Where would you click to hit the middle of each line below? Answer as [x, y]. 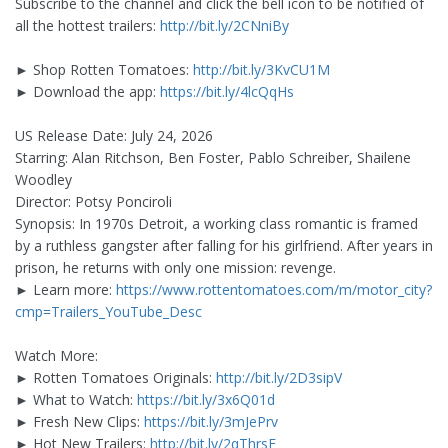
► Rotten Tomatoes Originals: [115, 378]
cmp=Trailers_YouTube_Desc [108, 312]
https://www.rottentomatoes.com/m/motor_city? [274, 290]
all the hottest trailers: [87, 26]
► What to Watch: [76, 400]
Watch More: [56, 356]
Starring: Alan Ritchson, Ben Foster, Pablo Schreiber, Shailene [213, 158]
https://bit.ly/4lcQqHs [227, 92]
